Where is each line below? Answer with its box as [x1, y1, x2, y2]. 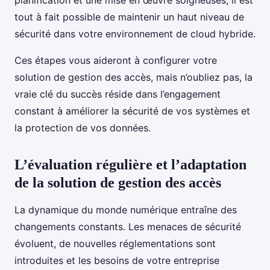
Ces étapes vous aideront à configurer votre [14, 54, 217, 67]
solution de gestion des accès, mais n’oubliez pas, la [14, 71, 253, 84]
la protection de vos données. [14, 122, 151, 134]
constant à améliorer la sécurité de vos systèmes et [14, 105, 250, 118]
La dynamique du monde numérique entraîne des [14, 204, 237, 216]
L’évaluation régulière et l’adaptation [14, 157, 246, 173]
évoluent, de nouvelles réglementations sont [14, 237, 216, 250]
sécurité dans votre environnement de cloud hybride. [14, 28, 256, 40]
